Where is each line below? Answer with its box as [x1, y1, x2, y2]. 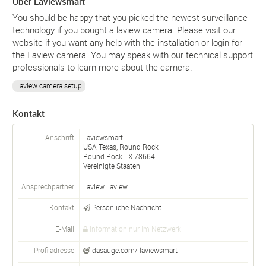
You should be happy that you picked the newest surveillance [12, 11, 248, 23]
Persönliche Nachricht [92, 202, 161, 212]
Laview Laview [83, 181, 128, 191]
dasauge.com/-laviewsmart [92, 245, 178, 255]
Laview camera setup [16, 80, 82, 90]
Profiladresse [34, 245, 74, 255]
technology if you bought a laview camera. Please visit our [12, 23, 236, 36]
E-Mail [55, 223, 74, 233]
